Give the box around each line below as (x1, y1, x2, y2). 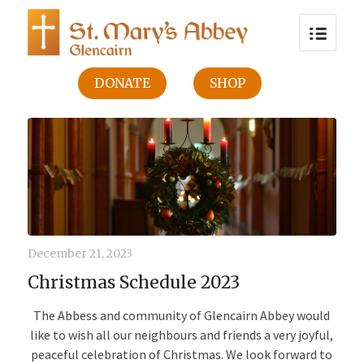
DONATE (94, 75, 150, 91)
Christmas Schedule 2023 (27, 271, 240, 293)
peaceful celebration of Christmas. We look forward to (31, 345, 333, 362)
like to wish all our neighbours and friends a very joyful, (30, 326, 334, 343)
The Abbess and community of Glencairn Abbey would (33, 306, 331, 323)
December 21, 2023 (27, 245, 132, 261)
